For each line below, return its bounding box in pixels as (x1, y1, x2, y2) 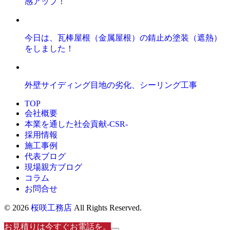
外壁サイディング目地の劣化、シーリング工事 (25, 81, 197, 90)
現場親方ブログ (25, 163, 82, 172)
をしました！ (25, 44, 74, 53)
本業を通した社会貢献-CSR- (25, 120, 128, 129)
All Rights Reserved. (72, 203, 142, 213)
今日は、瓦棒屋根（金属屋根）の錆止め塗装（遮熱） (25, 33, 222, 43)
